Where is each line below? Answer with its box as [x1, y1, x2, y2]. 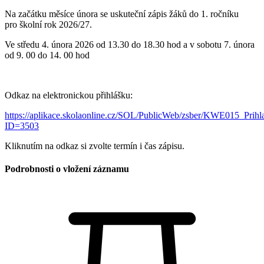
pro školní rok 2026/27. [5, 19, 92, 29]
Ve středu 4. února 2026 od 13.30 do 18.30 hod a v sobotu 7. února [5, 39, 255, 49]
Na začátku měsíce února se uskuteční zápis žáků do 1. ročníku [5, 8, 239, 19]
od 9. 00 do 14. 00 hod [5, 49, 90, 60]
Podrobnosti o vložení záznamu [5, 164, 129, 174]
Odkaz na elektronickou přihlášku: [5, 90, 133, 100]
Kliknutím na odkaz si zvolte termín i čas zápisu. [5, 140, 187, 151]
